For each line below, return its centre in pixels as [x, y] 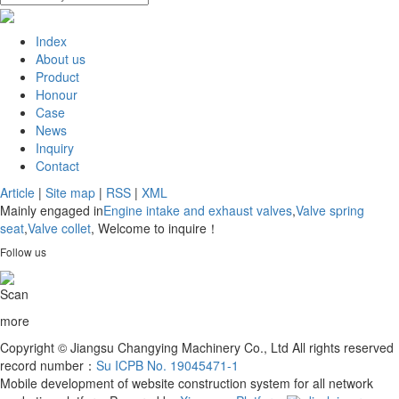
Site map [70, 193]
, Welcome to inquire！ [155, 228]
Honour [57, 95]
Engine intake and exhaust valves [198, 211]
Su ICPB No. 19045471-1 [167, 365]
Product [57, 77]
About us [61, 59]
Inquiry [55, 148]
